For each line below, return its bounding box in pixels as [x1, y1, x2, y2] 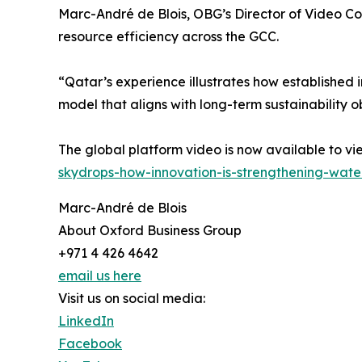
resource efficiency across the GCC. [58, 27, 279, 44]
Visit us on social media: [58, 289, 205, 306]
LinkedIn [58, 312, 114, 329]
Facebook [58, 335, 122, 351]
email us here [58, 267, 141, 284]
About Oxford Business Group [58, 221, 242, 238]
